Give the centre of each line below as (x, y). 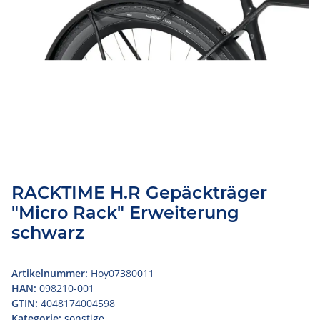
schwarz (48, 232)
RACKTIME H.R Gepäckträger (139, 192)
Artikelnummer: (51, 273)
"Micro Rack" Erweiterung (125, 212)
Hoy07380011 (122, 273)
